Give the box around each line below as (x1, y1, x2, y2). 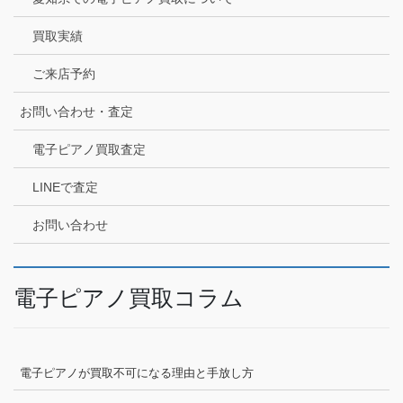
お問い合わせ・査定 (20, 103, 133, 119)
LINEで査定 (32, 179, 98, 194)
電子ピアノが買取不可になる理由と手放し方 (19, 365, 254, 380)
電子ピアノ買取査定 (32, 141, 146, 157)
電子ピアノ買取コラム (13, 286, 244, 311)
